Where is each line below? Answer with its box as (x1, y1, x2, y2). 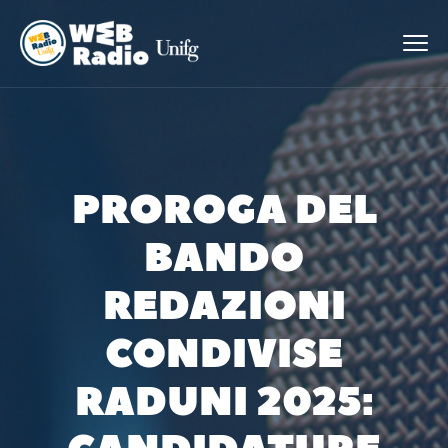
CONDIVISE (105, 326, 343, 382)
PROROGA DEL (71, 182, 377, 238)
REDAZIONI (102, 278, 346, 334)
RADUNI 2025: (74, 374, 374, 430)
